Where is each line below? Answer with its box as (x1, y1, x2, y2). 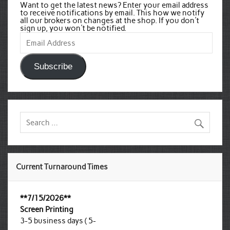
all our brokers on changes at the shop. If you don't (20, 16, 199, 26)
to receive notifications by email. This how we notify (20, 8, 204, 18)
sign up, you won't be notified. (20, 24, 126, 33)
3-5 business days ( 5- (20, 216, 96, 226)
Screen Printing (20, 205, 73, 215)
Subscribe (33, 61, 72, 71)
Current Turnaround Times (16, 162, 108, 172)
